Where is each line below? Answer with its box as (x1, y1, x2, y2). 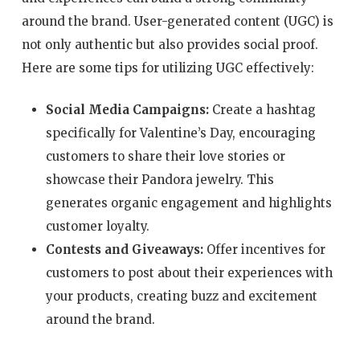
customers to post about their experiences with (45, 264, 333, 280)
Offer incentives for (202, 241, 325, 257)
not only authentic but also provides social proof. (21, 37, 318, 53)
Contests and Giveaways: (45, 241, 203, 257)
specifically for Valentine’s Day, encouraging (45, 125, 316, 141)
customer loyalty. (45, 218, 149, 234)
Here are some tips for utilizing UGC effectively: (21, 60, 314, 76)
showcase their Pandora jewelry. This (45, 171, 274, 187)
